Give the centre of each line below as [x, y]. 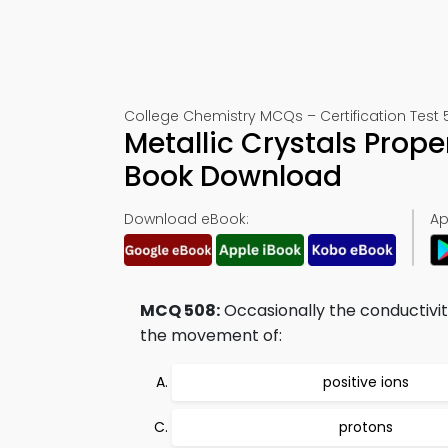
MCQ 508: [180, 310]
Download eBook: [186, 219]
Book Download [233, 176]
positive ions [366, 382]
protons [366, 427]
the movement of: [211, 335]
